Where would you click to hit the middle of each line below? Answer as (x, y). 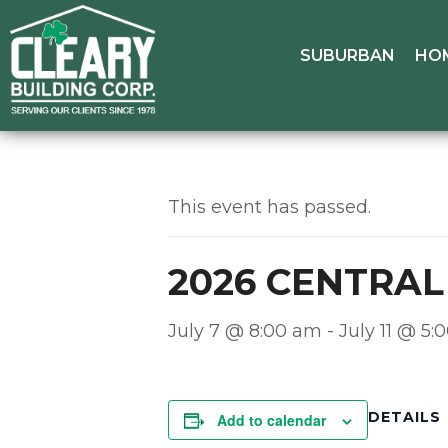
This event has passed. (269, 207)
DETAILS (404, 416)
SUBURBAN (348, 56)
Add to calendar (271, 419)
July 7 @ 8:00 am (245, 330)
